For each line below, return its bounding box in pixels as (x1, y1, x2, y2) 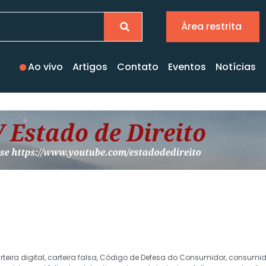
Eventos (168, 60, 206, 74)
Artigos (72, 60, 107, 74)
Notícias (216, 60, 256, 74)
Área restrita (181, 20, 242, 33)
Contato (117, 60, 159, 74)
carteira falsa (47, 252, 97, 262)
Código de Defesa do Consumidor (100, 252, 226, 262)
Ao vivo (28, 60, 63, 74)
